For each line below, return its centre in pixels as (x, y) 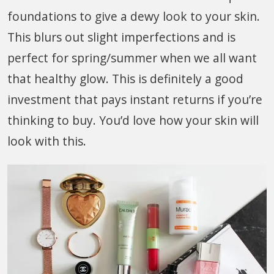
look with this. (47, 141)
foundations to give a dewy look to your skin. (134, 17)
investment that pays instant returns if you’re (135, 100)
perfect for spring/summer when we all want (132, 58)
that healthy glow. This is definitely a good (125, 79)
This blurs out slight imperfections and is (121, 37)
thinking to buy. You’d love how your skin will (133, 120)
